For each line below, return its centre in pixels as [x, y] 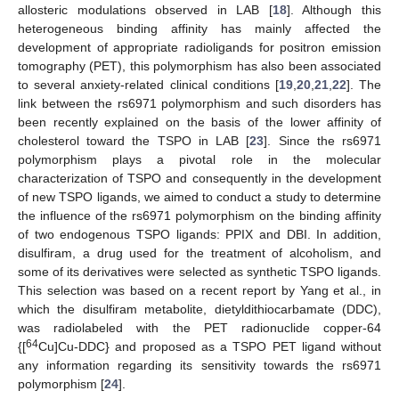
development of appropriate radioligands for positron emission [199, 47]
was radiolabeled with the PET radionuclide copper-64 [199, 327]
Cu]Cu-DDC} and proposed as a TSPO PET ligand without [210, 346]
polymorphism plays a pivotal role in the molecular [199, 159]
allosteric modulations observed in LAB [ [145, 9]
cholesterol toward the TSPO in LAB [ [134, 140]
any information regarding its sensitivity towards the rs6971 [199, 365]
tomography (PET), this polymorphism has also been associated [199, 65]
